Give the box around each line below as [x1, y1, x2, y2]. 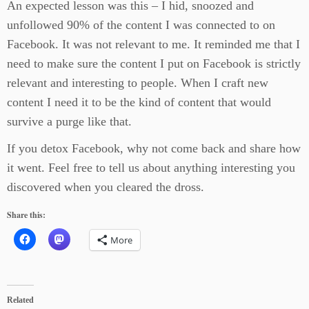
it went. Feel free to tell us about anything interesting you [7, 161, 295, 175]
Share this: [7, 209, 46, 221]
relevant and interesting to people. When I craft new [7, 76, 268, 90]
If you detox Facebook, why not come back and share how [7, 141, 301, 156]
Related [7, 295, 34, 306]
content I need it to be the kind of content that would [7, 95, 271, 110]
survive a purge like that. [7, 114, 132, 129]
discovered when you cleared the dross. [7, 180, 204, 195]
